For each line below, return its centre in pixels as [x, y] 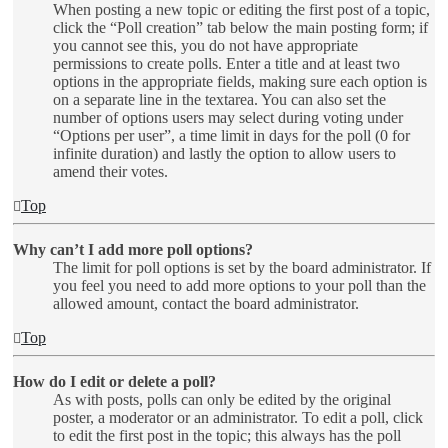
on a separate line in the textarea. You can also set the [219, 99]
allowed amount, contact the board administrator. [206, 303]
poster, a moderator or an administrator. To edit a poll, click [238, 417]
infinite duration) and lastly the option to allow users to [224, 153]
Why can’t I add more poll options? [133, 249]
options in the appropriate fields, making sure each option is [240, 81]
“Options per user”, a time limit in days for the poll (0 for [231, 135]
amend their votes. [110, 171]
